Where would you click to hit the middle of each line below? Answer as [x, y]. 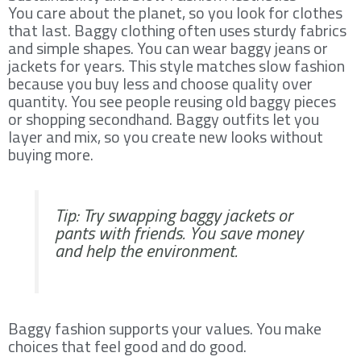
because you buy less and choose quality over [160, 83]
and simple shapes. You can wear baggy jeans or [168, 48]
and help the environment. [146, 250]
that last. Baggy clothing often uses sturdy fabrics [177, 30]
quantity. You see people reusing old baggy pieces [172, 101]
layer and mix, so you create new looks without [166, 136]
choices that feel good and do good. [127, 346]
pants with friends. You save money [179, 232]
